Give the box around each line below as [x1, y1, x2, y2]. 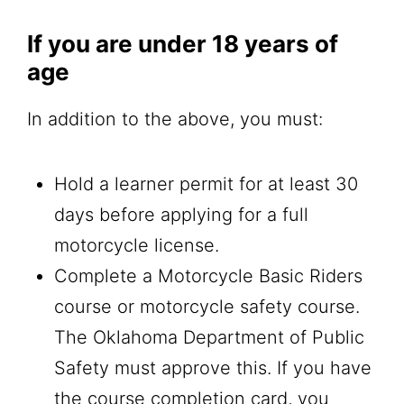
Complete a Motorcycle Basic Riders [54, 264, 363, 287]
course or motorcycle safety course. [54, 295, 360, 317]
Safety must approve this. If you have [54, 356, 372, 379]
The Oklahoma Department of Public [54, 326, 364, 348]
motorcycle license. [54, 234, 225, 256]
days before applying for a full [54, 203, 308, 225]
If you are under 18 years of [27, 29, 338, 58]
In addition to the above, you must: [27, 107, 328, 130]
